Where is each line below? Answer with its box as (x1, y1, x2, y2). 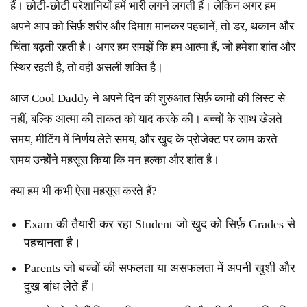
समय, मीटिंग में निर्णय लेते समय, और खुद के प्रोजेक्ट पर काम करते (10, 133, 278, 147)
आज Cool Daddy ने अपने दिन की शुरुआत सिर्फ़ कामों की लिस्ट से (10, 92, 285, 106)
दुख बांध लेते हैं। (24, 280, 96, 294)
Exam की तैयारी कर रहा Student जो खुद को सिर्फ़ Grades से (24, 217, 295, 232)
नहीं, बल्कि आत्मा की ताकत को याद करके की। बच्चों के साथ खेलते (10, 112, 282, 126)
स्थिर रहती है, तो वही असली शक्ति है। (10, 61, 163, 75)
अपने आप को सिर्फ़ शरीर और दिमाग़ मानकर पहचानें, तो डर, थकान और (10, 20, 294, 34)
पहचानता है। (24, 236, 81, 250)
